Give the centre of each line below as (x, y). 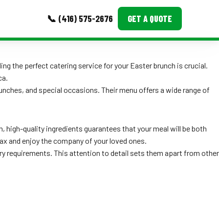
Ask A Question (65, 122)
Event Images (63, 81)
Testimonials (62, 102)
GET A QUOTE (150, 19)
